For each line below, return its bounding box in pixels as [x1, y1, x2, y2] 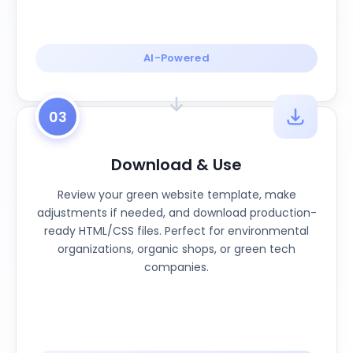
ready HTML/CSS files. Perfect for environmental [44, 223, 309, 239]
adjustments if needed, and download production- [36, 205, 317, 221]
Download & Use [111, 154, 242, 176]
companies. [144, 259, 209, 275]
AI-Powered [143, 50, 210, 65]
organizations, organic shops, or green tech [58, 241, 295, 257]
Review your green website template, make [57, 187, 296, 203]
